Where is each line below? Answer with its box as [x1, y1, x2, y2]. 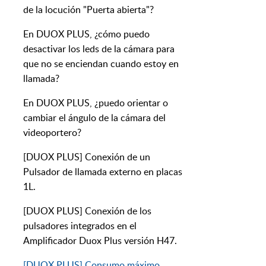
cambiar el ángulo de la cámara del [23, 111, 166, 125]
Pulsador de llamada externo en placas [23, 165, 182, 179]
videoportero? [23, 126, 81, 140]
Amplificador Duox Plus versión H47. [23, 234, 177, 248]
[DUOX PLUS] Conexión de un [23, 150, 150, 164]
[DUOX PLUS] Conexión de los [23, 204, 151, 218]
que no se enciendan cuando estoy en [23, 57, 179, 71]
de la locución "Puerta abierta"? [23, 3, 154, 17]
